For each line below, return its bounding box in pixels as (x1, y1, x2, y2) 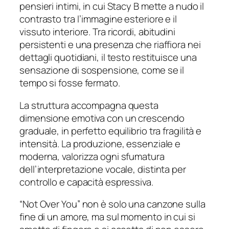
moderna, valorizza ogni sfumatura (19, 149, 165, 163)
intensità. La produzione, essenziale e (19, 136, 181, 150)
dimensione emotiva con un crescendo (19, 111, 185, 125)
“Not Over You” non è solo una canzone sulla (19, 197, 205, 211)
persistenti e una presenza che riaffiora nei (19, 38, 201, 52)
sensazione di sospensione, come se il (19, 63, 185, 77)
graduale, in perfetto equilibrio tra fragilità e (19, 124, 202, 138)
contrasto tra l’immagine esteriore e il (19, 12, 177, 26)
